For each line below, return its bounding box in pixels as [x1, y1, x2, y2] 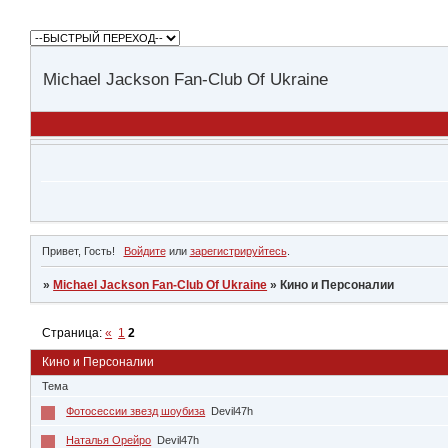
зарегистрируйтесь [189, 245, 287, 258]
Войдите [123, 245, 166, 258]
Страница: [42, 326, 106, 341]
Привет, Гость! [42, 245, 115, 258]
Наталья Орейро [66, 433, 152, 446]
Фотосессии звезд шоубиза [66, 404, 206, 417]
